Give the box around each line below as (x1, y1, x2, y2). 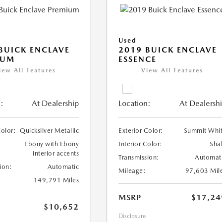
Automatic (47, 163, 79, 171)
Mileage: (118, 167, 146, 175)
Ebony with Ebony (24, 140, 79, 148)
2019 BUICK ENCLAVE (118, 45, 218, 55)
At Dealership (32, 99, 79, 109)
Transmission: (118, 154, 160, 162)
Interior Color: (118, 140, 163, 148)
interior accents (33, 150, 79, 158)
